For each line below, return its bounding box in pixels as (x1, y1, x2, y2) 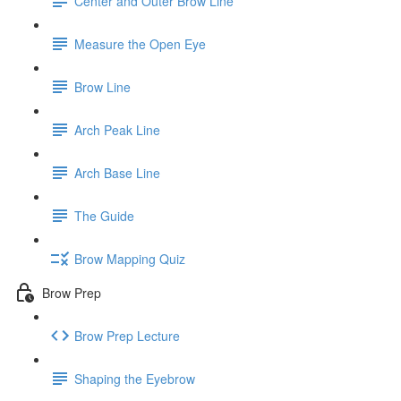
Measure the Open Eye (74, 34, 206, 53)
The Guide (74, 206, 134, 225)
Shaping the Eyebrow (74, 369, 195, 388)
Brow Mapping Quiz (74, 249, 185, 268)
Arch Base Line (74, 163, 160, 182)
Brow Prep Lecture (74, 326, 180, 345)
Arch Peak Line (74, 120, 160, 139)
